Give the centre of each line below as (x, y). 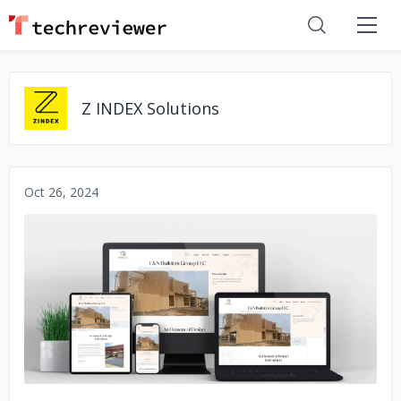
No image (200, 299)
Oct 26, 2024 (61, 192)
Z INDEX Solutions (150, 108)
